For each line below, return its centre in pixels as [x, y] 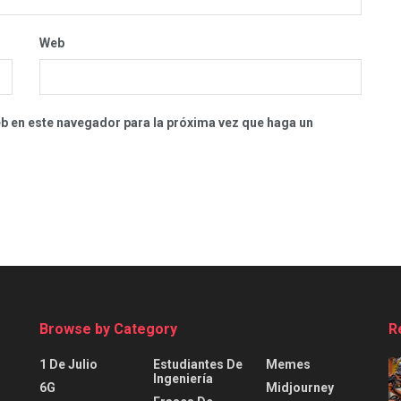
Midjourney [300, 388]
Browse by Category [108, 329]
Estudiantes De [197, 365]
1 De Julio [68, 365]
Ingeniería [183, 379]
